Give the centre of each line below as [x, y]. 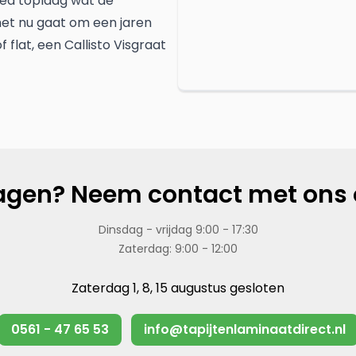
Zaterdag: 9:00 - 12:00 [178, 249]
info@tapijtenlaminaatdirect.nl [244, 329]
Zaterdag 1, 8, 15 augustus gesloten [178, 288]
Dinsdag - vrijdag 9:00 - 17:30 [178, 230]
